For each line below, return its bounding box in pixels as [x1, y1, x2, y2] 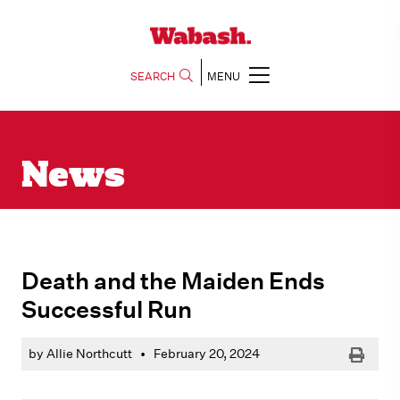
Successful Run [21, 295, 192, 322]
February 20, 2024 [154, 346, 260, 362]
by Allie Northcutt [29, 346, 132, 362]
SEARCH [130, 69, 175, 84]
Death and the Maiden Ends [21, 266, 325, 294]
